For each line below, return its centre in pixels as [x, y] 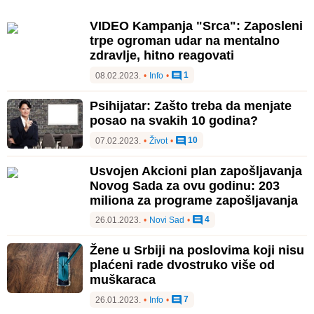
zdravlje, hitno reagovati [162, 55]
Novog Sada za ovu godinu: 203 [185, 185]
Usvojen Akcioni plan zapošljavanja [196, 171]
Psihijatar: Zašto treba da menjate [191, 105]
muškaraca [123, 280]
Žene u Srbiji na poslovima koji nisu [197, 251]
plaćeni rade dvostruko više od [182, 265]
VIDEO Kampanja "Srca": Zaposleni [196, 26]
